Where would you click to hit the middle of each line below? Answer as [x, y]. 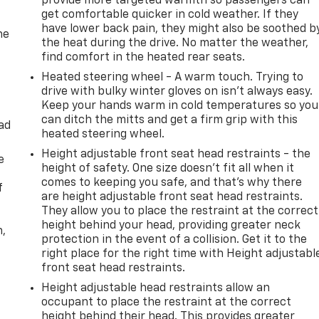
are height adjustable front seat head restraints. [172, 197]
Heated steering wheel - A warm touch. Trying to [173, 77]
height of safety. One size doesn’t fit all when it [168, 168]
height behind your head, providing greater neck [171, 225]
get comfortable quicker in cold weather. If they [170, 15]
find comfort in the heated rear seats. [143, 57]
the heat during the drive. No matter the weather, [175, 43]
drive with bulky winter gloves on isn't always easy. [177, 91]
